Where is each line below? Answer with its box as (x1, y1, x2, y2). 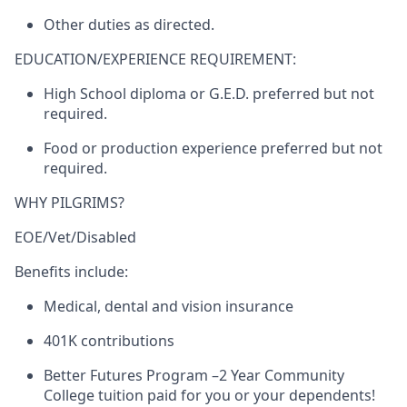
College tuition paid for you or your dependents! (44, 384, 375, 405)
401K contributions (44, 330, 174, 351)
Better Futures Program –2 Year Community (44, 364, 344, 385)
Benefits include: (15, 261, 128, 282)
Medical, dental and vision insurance (44, 295, 293, 316)
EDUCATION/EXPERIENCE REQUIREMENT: (15, 48, 296, 69)
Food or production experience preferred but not (44, 137, 382, 158)
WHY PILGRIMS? (15, 192, 124, 213)
